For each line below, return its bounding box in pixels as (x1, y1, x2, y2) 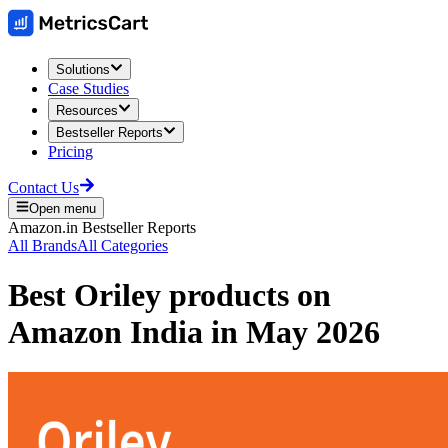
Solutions (56, 62, 110, 78)
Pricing (48, 142, 93, 160)
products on (161, 276, 331, 313)
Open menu (29, 201, 97, 217)
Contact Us (8, 178, 79, 196)
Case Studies (48, 80, 129, 98)
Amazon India (8, 313, 203, 350)
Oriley (74, 276, 161, 313)
